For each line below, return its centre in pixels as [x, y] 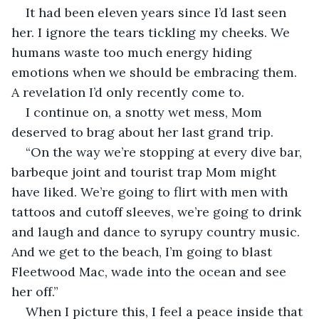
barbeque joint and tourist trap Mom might [146, 172]
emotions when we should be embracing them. [156, 72]
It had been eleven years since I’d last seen [158, 12]
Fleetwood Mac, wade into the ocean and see [151, 271]
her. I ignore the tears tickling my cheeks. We [152, 32]
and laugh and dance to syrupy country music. [157, 231]
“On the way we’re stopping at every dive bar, [166, 152]
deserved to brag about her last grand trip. [144, 132]
